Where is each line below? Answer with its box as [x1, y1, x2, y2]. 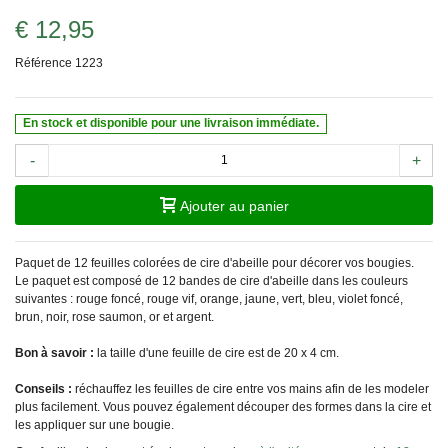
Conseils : [15, 381, 72, 396]
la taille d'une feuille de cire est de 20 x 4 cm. [94, 345, 339, 360]
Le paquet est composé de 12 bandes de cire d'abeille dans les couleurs [15, 273, 408, 288]
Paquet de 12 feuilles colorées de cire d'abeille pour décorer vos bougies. [15, 255, 414, 270]
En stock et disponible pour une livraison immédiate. [23, 116, 320, 131]
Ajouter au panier [179, 197, 289, 214]
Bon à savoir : [15, 345, 94, 360]
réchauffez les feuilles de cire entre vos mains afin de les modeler [72, 381, 429, 396]
